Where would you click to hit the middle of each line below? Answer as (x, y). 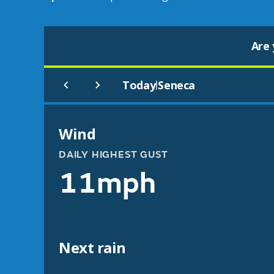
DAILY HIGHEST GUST (113, 155)
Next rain (92, 247)
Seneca (177, 85)
